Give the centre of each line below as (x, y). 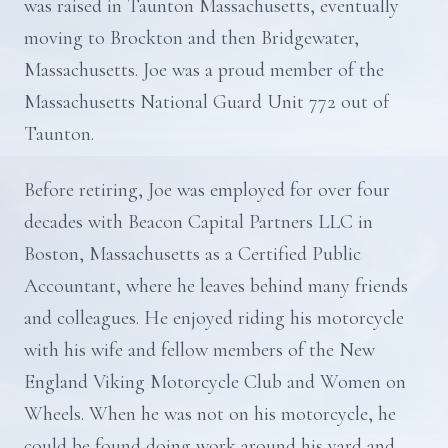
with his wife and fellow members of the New (199, 350)
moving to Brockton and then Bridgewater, (191, 38)
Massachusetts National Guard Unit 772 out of (207, 102)
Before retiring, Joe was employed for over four (207, 190)
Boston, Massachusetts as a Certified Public (192, 254)
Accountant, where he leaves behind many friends (216, 286)
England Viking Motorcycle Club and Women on (215, 382)
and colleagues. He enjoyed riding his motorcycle (214, 318)
